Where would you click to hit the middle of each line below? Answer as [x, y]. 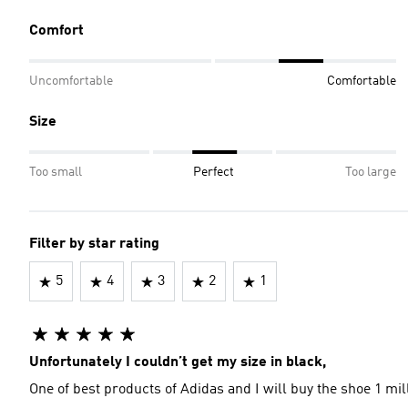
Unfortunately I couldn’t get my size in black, [178, 362]
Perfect [214, 172]
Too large [371, 172]
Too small [56, 172]
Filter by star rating [94, 244]
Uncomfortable [71, 81]
